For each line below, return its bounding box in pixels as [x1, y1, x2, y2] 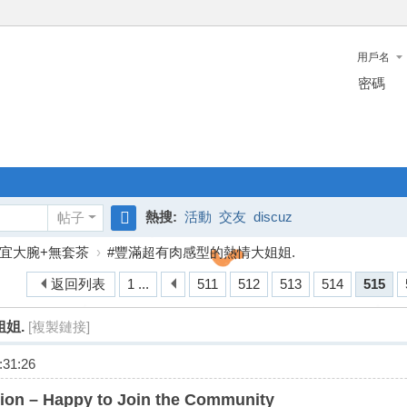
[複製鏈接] [28, 319, 90, 334]
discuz [253, 209, 293, 224]
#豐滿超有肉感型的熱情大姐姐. [107, 244, 295, 260]
